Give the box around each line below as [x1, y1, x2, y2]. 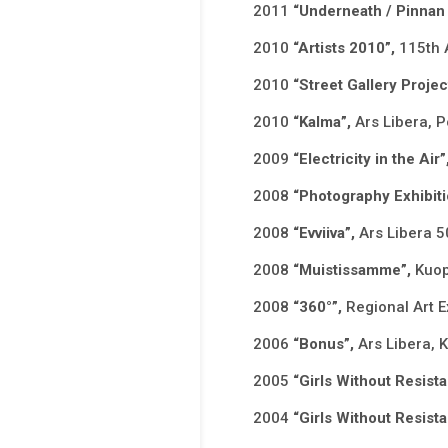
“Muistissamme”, [292, 261, 415, 280]
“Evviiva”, [292, 224, 359, 243]
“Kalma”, [292, 113, 355, 132]
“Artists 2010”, [292, 39, 399, 58]
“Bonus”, [292, 335, 358, 354]
